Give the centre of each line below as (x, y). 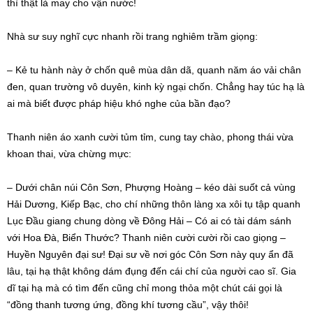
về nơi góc (163, 255)
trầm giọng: (231, 37)
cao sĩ (262, 271)
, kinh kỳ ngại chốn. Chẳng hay (197, 87)
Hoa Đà (40, 238)
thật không (77, 271)
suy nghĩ (61, 37)
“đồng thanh (35, 305)
